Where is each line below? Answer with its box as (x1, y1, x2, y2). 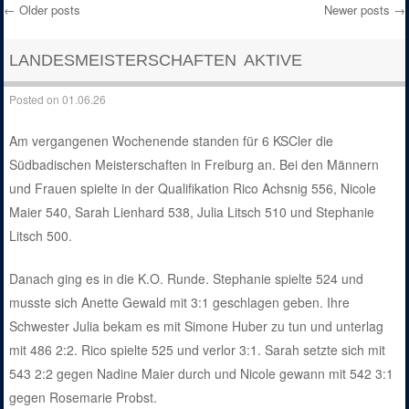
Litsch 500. (9, 226, 73, 246)
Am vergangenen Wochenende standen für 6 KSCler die (9, 131, 334, 151)
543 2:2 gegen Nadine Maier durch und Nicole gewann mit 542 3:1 (9, 364, 394, 383)
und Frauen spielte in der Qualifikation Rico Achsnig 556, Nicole (9, 179, 377, 198)
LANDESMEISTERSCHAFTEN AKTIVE (9, 50, 303, 69)
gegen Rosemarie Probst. (9, 388, 158, 407)
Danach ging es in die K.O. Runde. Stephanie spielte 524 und (9, 269, 364, 288)
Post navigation (4, 27, 205, 61)
